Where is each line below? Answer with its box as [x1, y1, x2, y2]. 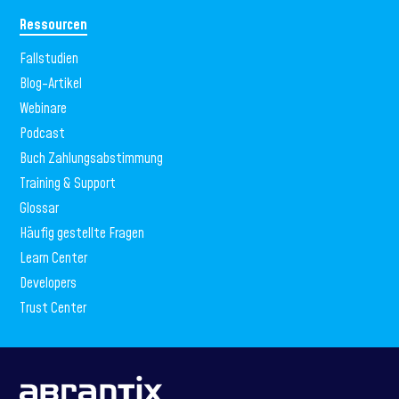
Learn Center [20, 248, 88, 268]
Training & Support [20, 173, 117, 193]
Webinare [20, 98, 68, 118]
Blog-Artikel [20, 73, 83, 94]
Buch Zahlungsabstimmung [20, 148, 164, 168]
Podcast [20, 123, 66, 143]
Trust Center [20, 297, 87, 318]
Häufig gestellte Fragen [20, 223, 145, 243]
